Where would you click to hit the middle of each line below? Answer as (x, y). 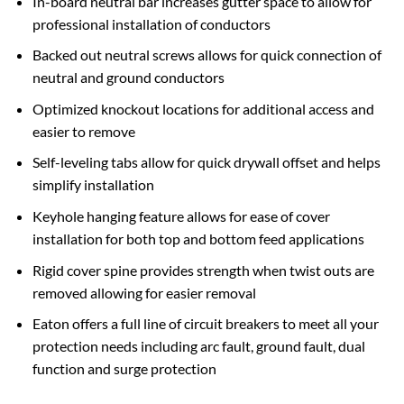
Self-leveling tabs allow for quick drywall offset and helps (206, 162)
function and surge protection (124, 369)
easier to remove (83, 131)
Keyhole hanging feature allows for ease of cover (181, 216)
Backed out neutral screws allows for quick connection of (207, 55)
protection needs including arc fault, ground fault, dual (198, 346)
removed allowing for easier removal (144, 292)
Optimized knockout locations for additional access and (203, 108)
